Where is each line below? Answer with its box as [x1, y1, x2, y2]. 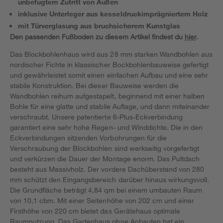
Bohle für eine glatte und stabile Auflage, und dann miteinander [10, 102, 210, 111]
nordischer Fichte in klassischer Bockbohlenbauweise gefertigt [10, 60, 209, 69]
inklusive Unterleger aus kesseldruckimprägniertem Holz [18, 9, 208, 18]
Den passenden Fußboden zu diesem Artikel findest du [10, 32, 185, 41]
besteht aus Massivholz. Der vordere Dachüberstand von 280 [10, 165, 204, 173]
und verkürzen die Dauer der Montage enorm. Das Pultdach [10, 154, 200, 163]
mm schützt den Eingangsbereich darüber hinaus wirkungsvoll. [10, 175, 210, 184]
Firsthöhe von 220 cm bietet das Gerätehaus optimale [10, 207, 180, 215]
